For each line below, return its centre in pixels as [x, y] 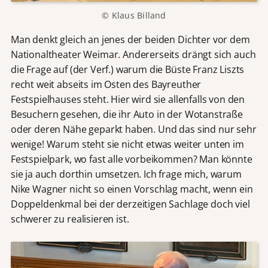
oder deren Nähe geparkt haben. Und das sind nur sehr [133, 129]
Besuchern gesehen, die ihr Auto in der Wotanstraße [127, 114]
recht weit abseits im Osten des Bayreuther [106, 84]
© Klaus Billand [134, 15]
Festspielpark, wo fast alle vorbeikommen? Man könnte [131, 159]
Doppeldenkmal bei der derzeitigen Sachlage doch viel [130, 204]
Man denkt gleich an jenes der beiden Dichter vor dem [130, 39]
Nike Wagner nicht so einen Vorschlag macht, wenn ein [132, 189]
